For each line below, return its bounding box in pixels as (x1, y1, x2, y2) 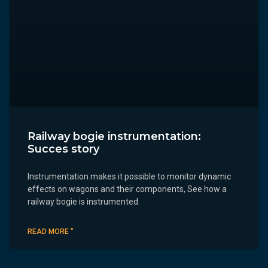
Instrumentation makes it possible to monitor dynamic (28, 172, 231, 182)
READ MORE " (28, 227, 74, 236)
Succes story (28, 142, 99, 156)
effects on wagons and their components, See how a (28, 184, 227, 194)
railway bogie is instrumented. (28, 197, 140, 207)
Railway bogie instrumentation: (28, 130, 201, 144)
